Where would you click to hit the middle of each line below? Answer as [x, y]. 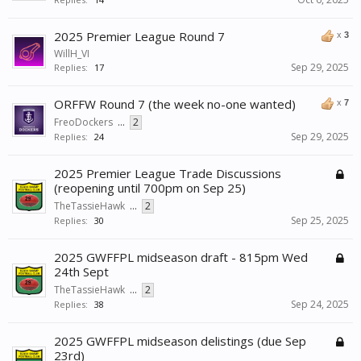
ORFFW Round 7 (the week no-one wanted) [175, 104]
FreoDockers [83, 122]
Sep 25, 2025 [320, 221]
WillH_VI [72, 54]
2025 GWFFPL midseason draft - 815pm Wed [181, 257]
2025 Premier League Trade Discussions [168, 174]
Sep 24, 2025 [320, 305]
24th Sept [81, 272]
